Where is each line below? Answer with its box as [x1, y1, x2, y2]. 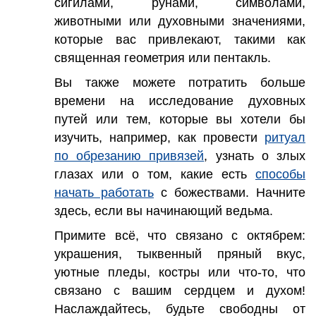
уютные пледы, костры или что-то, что [54, 265, 305, 279]
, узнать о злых [204, 148, 306, 163]
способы [255, 166, 305, 181]
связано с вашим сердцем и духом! [54, 283, 305, 298]
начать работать [54, 185, 154, 200]
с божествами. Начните [154, 185, 305, 200]
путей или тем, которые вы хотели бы [54, 111, 305, 126]
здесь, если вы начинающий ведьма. [54, 203, 273, 218]
